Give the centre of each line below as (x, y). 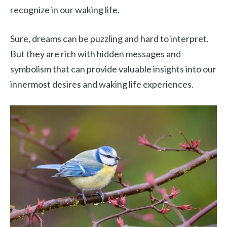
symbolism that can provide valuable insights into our (113, 69)
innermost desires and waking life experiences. (102, 84)
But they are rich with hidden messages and (96, 54)
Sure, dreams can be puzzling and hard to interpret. (109, 39)
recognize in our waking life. (65, 10)
